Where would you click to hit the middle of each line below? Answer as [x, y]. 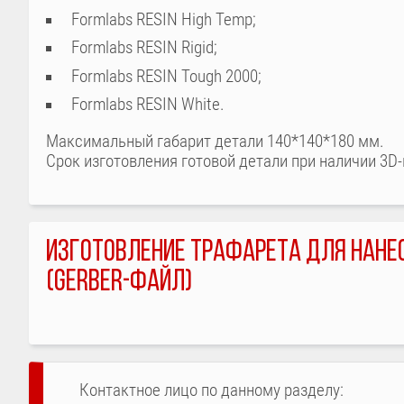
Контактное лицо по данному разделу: [211, 391]
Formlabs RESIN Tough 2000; [166, 76]
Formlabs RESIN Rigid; [144, 48]
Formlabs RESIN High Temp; [163, 19]
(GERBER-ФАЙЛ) [119, 283]
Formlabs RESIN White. [147, 104]
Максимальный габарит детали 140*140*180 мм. [215, 141]
